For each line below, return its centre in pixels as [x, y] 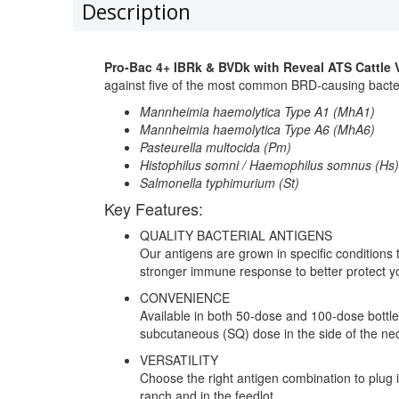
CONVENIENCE [185, 298]
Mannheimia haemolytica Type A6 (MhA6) [257, 130]
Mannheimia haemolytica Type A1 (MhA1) [257, 112]
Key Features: [154, 209]
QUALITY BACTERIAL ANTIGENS [236, 236]
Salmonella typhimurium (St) [220, 183]
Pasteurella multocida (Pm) [216, 147]
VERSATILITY [179, 360]
